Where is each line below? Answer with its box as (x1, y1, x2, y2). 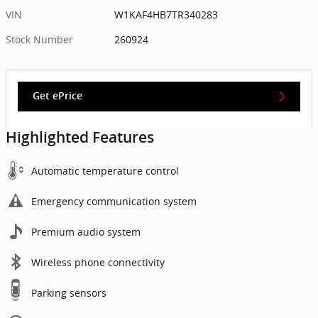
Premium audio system (31, 224, 141, 238)
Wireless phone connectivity (31, 255, 165, 269)
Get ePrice (33, 90, 82, 102)
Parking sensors (31, 285, 106, 300)
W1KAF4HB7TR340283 (114, 8, 219, 22)
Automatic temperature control (31, 163, 179, 177)
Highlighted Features (6, 128, 154, 146)
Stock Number (6, 33, 73, 47)
